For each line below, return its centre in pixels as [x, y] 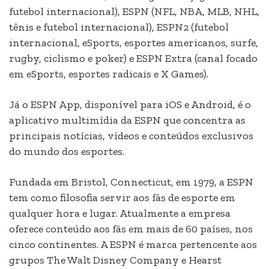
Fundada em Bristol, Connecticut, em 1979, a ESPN [131, 182]
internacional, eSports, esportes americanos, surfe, [134, 43]
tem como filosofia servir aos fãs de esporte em [122, 198]
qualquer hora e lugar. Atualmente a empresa [120, 213]
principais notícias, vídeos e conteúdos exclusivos [131, 136]
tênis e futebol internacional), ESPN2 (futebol [119, 27]
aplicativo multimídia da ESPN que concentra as [127, 120]
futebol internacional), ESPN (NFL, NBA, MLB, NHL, [134, 12]
